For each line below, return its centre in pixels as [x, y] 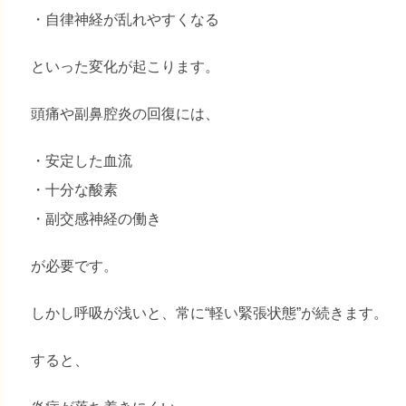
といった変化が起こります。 [126, 67]
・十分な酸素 [75, 190]
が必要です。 [75, 266]
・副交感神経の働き [97, 219]
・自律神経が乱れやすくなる [126, 20]
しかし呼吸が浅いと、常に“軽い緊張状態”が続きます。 [210, 314]
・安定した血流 [82, 161]
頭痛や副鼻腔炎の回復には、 [126, 114]
